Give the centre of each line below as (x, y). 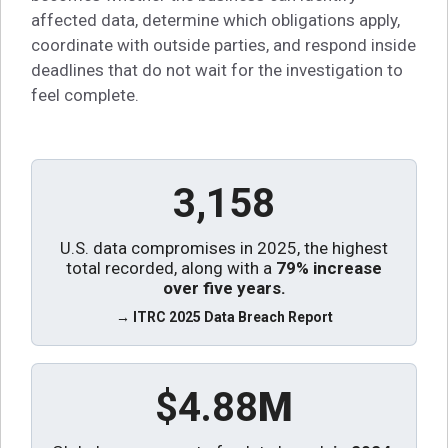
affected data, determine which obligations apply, (215, 20)
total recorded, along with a (171, 268)
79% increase (329, 268)
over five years (221, 288)
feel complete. (85, 95)
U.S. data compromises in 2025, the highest (224, 248)
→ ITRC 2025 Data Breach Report (224, 316)
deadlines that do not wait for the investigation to (217, 70)
